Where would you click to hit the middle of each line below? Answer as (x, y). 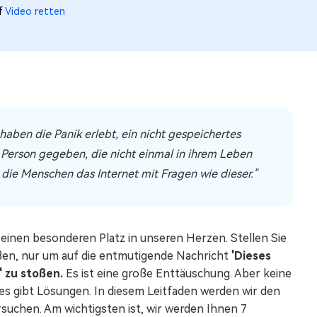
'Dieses (251, 256)
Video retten (35, 11)
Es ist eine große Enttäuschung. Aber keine (179, 273)
